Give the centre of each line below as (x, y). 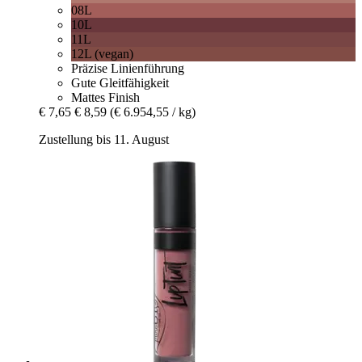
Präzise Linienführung (128, 69)
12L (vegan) (102, 54)
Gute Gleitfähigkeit (120, 83)
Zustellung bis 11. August (104, 140)
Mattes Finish (105, 98)
